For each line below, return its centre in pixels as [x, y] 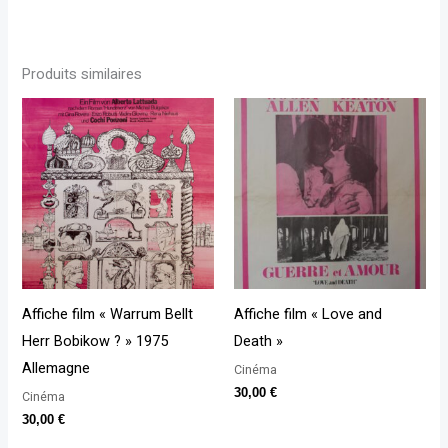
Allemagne [56, 368]
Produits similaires [82, 74]
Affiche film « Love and [308, 314]
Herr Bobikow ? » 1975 [95, 341]
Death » [258, 341]
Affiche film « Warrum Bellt [108, 314]
